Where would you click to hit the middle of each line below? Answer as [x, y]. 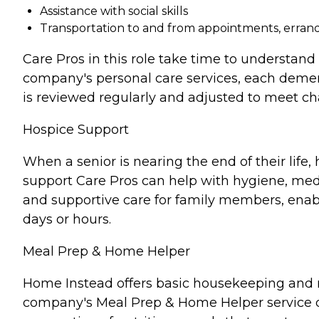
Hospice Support [76, 130]
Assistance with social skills [114, 11]
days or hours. [67, 220]
